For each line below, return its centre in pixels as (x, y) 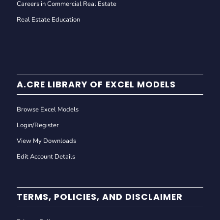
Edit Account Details (46, 156)
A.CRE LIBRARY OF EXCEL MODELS (96, 84)
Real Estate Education (48, 19)
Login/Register (38, 125)
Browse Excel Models (47, 109)
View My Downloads (46, 141)
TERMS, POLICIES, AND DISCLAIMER (99, 197)
